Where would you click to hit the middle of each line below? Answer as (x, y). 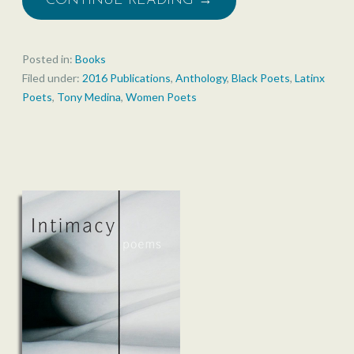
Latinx (310, 78)
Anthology (201, 78)
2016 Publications (126, 78)
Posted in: (49, 59)
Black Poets (261, 78)
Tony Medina (89, 97)
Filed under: (52, 78)
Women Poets (161, 97)
